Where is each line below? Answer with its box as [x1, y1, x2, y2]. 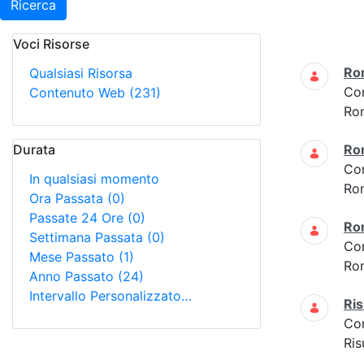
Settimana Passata [29, 229, 147, 245]
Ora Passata [29, 190, 107, 206]
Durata [13, 141, 55, 158]
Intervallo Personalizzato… [29, 288, 192, 304]
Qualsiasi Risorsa [29, 65, 132, 81]
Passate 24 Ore [29, 210, 128, 226]
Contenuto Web [29, 84, 129, 101]
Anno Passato [29, 268, 118, 284]
